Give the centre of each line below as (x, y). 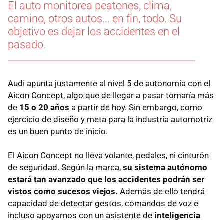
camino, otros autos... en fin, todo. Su (95, 19)
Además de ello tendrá (161, 192)
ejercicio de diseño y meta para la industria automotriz (110, 120)
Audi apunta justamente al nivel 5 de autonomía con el (109, 84)
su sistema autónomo (165, 168)
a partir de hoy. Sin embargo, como (136, 108)
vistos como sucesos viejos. (63, 192)
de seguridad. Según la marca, (65, 168)
